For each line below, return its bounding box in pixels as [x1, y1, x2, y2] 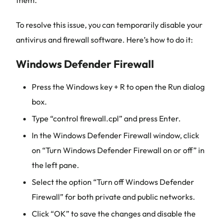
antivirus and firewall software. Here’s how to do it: [16, 35, 193, 45]
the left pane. [32, 160, 79, 170]
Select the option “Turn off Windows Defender [32, 177, 194, 187]
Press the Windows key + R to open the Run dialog [32, 82, 205, 92]
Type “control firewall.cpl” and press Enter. [32, 113, 181, 123]
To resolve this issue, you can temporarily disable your [16, 20, 203, 30]
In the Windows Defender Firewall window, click [32, 130, 199, 140]
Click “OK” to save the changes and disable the [32, 209, 196, 219]
